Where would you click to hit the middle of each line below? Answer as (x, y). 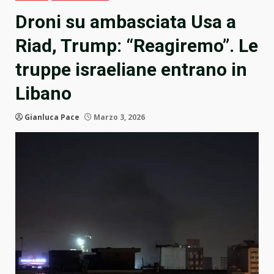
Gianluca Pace (52, 117)
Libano (43, 94)
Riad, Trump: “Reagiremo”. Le (137, 46)
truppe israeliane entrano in (131, 70)
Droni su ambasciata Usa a (126, 22)
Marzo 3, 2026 (118, 117)
